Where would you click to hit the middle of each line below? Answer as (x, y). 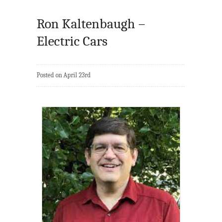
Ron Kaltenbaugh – (91, 24)
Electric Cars (72, 41)
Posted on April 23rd (64, 75)
